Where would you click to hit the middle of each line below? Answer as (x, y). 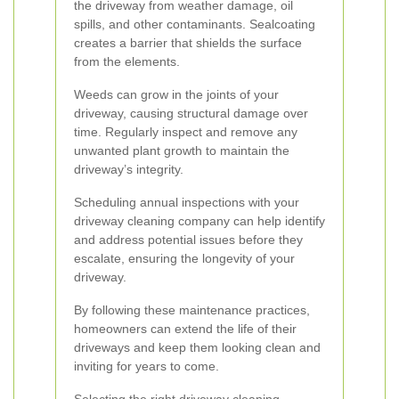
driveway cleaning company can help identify (199, 221)
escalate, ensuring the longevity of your (184, 258)
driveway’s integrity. (129, 169)
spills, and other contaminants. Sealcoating (195, 24)
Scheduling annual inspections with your (187, 202)
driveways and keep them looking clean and (197, 347)
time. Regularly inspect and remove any (186, 132)
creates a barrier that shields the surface (188, 43)
